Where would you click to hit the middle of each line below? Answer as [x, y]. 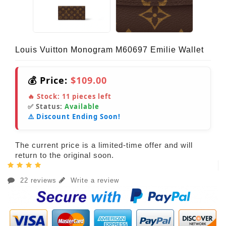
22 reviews [38, 180]
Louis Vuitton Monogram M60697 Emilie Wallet [109, 49]
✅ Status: [46, 106]
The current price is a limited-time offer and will [104, 145]
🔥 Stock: [45, 96]
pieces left [91, 96]
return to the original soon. [65, 155]
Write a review [94, 180]
